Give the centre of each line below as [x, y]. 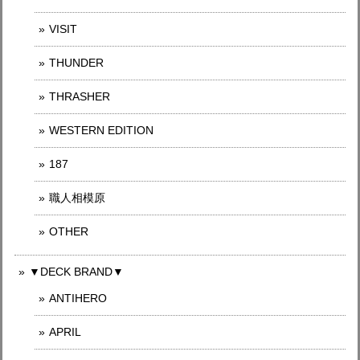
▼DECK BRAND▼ [76, 272]
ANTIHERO [78, 299]
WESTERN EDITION [101, 131]
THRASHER [80, 97]
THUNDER [76, 63]
